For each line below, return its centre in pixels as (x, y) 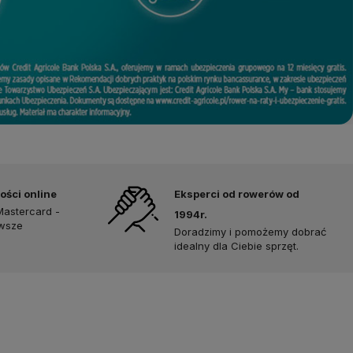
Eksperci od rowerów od (237, 193)
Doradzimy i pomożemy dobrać (250, 231)
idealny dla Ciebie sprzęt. (236, 245)
